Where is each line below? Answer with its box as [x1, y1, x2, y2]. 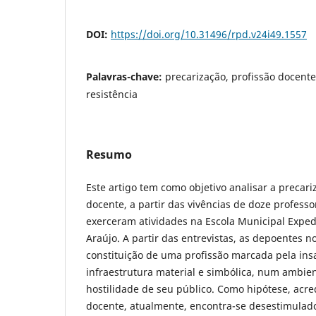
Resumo [86, 146, 132, 162]
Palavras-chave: [86, 69, 165, 83]
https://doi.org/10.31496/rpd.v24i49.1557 [111, 27, 307, 41]
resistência [86, 87, 138, 101]
